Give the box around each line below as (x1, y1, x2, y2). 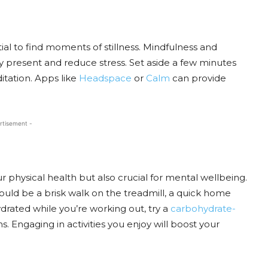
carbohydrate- (170, 203, 236, 214)
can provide (170, 72, 226, 84)
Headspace (79, 72, 132, 84)
